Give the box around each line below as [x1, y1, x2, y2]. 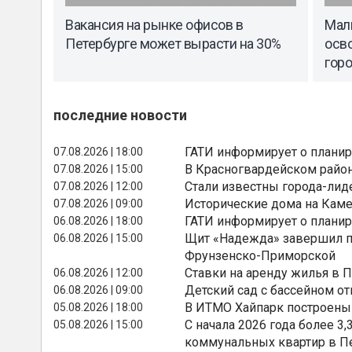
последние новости [53, 106, 187, 123]
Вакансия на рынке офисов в [65, 16, 243, 34]
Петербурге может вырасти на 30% [65, 35, 281, 53]
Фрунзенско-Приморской [185, 247, 336, 263]
